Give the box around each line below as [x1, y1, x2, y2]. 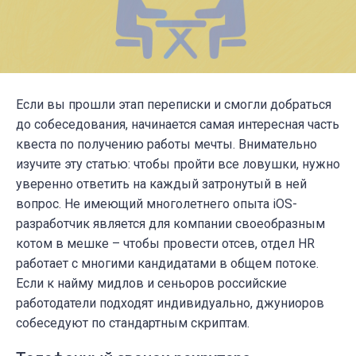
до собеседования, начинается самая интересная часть [16, 116, 339, 132]
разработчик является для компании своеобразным [16, 215, 325, 231]
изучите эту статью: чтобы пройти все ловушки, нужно [16, 156, 340, 172]
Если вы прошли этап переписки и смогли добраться [16, 96, 331, 112]
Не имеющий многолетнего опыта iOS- [64, 195, 297, 211]
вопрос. [16, 195, 64, 211]
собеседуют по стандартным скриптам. [16, 315, 250, 331]
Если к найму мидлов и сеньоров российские [16, 275, 287, 291]
